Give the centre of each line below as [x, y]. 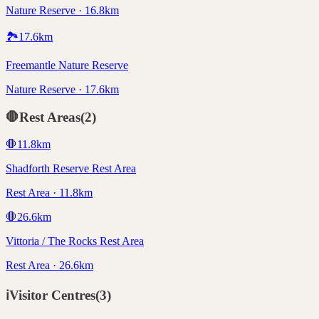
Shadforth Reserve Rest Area [71, 169]
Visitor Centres [52, 296]
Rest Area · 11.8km [49, 193]
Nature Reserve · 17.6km [62, 90]
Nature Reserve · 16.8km [62, 11]
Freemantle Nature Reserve [67, 66]
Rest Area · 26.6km [49, 266]
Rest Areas [50, 117]
